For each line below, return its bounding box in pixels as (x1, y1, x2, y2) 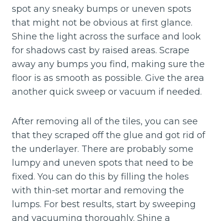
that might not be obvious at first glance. (12, 17, 192, 29)
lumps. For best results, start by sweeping (12, 199, 196, 210)
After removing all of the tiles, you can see (12, 116, 198, 127)
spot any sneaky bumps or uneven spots (12, 3, 191, 15)
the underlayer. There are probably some (12, 144, 193, 155)
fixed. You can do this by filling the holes (12, 171, 189, 183)
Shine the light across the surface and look (12, 31, 201, 42)
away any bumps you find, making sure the (12, 59, 205, 70)
